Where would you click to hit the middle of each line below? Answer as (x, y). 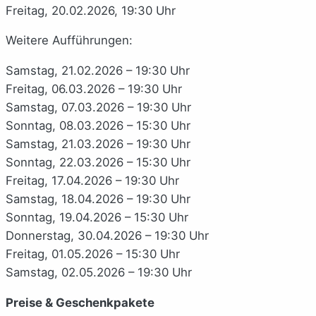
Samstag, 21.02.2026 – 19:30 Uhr (98, 71)
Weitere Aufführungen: (69, 41)
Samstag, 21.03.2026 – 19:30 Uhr (98, 144)
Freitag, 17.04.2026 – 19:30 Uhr (92, 181)
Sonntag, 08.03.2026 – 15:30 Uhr (98, 126)
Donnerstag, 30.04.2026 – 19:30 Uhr (107, 236)
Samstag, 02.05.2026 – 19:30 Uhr (99, 273)
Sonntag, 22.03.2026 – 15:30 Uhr (98, 163)
